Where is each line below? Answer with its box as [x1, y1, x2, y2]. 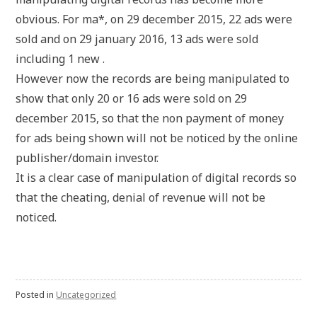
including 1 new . [16, 51, 105, 67]
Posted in [16, 289, 57, 301]
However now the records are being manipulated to [16, 71, 290, 86]
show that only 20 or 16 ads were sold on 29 [16, 91, 248, 106]
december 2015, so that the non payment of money [16, 110, 284, 126]
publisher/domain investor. [16, 150, 159, 166]
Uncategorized [56, 289, 117, 301]
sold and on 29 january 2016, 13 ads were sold [16, 31, 259, 47]
